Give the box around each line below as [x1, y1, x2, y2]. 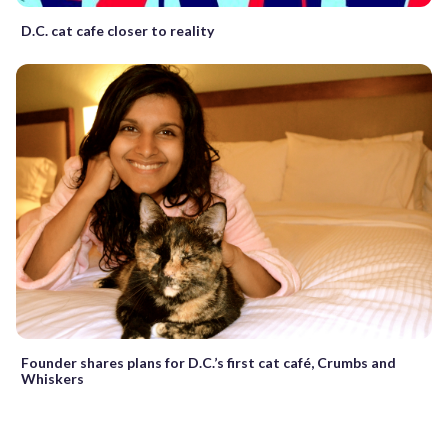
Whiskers [21, 370, 84, 388]
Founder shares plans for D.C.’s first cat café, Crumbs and [21, 354, 396, 372]
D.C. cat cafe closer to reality [21, 21, 214, 39]
